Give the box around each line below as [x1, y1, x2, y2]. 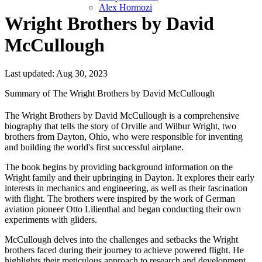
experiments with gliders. [5, 215, 97, 225]
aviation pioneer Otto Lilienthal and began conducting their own [5, 204, 241, 215]
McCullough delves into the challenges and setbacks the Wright [5, 235, 238, 245]
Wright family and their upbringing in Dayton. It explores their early [5, 173, 254, 183]
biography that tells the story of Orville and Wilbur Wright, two [5, 121, 236, 132]
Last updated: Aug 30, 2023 [5, 68, 108, 79]
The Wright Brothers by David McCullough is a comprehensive [5, 111, 239, 121]
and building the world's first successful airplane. [5, 142, 184, 153]
